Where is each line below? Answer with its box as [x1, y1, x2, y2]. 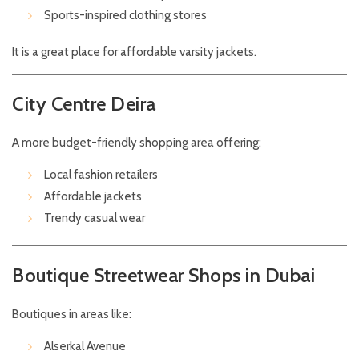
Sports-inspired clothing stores [44, 8, 207, 23]
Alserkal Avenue [44, 339, 126, 354]
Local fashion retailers [44, 167, 158, 183]
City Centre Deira [12, 92, 156, 116]
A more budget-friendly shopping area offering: [12, 135, 261, 151]
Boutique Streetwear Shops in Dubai [12, 264, 315, 288]
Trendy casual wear [44, 211, 145, 226]
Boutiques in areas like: [12, 307, 131, 322]
